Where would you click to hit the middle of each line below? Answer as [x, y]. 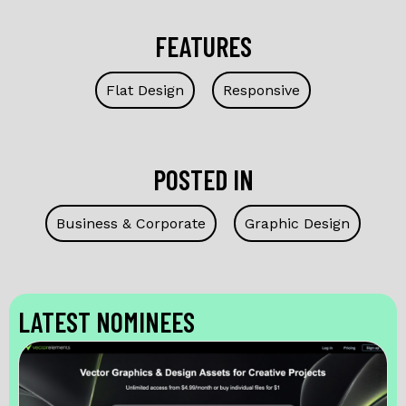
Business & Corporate [131, 223]
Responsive [261, 90]
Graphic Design [297, 223]
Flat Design [145, 90]
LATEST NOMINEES [106, 322]
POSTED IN [203, 179]
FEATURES [203, 46]
